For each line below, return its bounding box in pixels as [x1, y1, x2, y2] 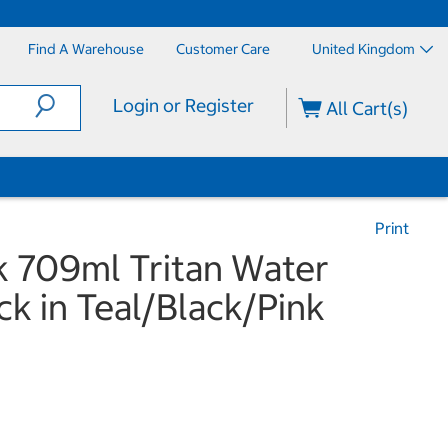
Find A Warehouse [28, 40, 144, 58]
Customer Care [176, 40, 270, 58]
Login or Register [112, 94, 254, 117]
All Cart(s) [322, 97, 409, 120]
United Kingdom [312, 40, 415, 58]
